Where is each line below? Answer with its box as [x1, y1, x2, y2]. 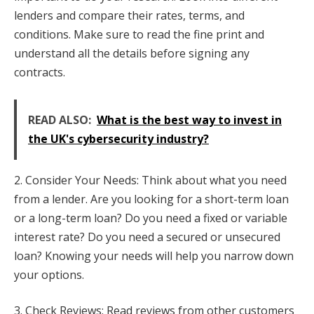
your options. [14, 266, 84, 282]
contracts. [14, 64, 65, 81]
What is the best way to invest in [97, 111, 282, 128]
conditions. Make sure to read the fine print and [14, 27, 264, 43]
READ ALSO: [28, 111, 91, 128]
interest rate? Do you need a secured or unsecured [14, 228, 280, 245]
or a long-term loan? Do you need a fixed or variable [14, 210, 287, 226]
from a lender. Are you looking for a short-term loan [14, 191, 289, 207]
